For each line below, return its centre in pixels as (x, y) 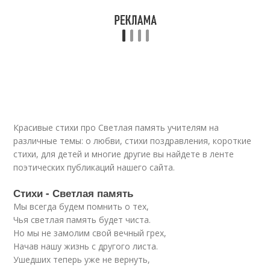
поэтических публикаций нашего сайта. (94, 167)
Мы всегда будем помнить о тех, (81, 206)
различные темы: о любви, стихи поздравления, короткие (133, 141)
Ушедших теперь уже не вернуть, (82, 259)
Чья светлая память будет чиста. (82, 220)
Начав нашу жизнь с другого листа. (86, 246)
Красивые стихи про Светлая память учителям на (116, 127)
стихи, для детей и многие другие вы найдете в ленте (124, 154)
